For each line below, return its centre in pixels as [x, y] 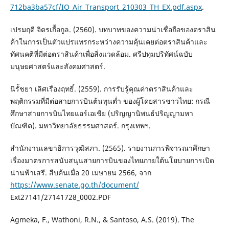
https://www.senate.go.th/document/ [74, 185]
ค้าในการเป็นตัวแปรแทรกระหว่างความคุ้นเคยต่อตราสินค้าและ [109, 42]
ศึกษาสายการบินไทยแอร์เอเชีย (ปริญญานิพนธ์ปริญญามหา [101, 113]
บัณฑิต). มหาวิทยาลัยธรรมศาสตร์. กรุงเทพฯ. [80, 126]
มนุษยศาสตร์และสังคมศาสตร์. [58, 66]
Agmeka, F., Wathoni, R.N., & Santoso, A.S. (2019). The [102, 220]
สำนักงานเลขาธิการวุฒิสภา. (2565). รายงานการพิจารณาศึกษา [110, 148]
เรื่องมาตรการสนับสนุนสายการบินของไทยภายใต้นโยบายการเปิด [112, 161]
